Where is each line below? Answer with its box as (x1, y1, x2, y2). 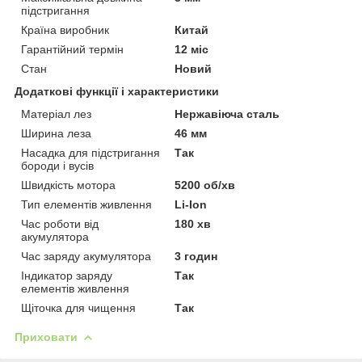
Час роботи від (21, 217, 99, 230)
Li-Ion (175, 197, 208, 211)
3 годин (175, 249, 218, 263)
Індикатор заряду (21, 268, 112, 282)
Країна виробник (21, 23, 109, 36)
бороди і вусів (21, 158, 94, 172)
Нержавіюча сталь (175, 107, 280, 120)
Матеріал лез (21, 107, 91, 120)
